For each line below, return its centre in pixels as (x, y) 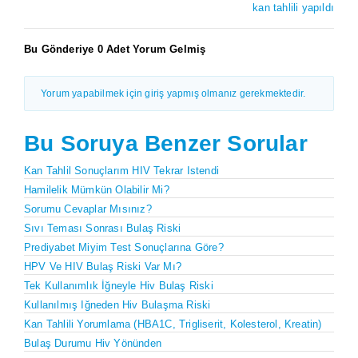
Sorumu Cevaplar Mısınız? (88, 209)
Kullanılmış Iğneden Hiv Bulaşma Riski (117, 304)
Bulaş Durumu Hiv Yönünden (93, 343)
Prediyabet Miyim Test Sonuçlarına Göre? (124, 247)
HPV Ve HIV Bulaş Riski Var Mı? (103, 266)
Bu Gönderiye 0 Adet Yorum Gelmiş (115, 49)
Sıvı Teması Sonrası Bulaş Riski (103, 228)
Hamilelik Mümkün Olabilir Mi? (97, 189)
